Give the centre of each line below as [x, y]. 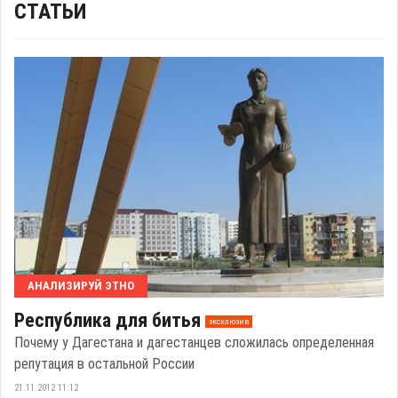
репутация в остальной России [104, 363]
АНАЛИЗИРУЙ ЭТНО [81, 285]
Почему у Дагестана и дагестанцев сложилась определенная [194, 342]
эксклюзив [228, 322]
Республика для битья [107, 320]
